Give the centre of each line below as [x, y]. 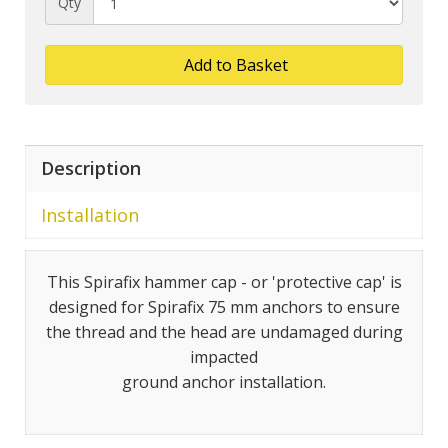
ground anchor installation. [224, 382]
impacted [224, 357]
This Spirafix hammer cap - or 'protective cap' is [224, 282]
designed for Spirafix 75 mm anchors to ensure [224, 307]
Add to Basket [234, 65]
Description [91, 168]
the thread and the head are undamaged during [224, 332]
